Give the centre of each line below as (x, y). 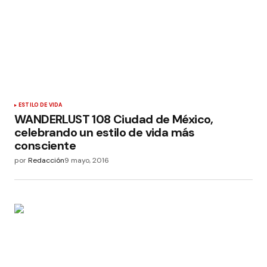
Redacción (46, 161)
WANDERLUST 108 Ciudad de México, (114, 119)
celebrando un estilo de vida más (105, 133)
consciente (45, 146)
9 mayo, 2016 (87, 161)
